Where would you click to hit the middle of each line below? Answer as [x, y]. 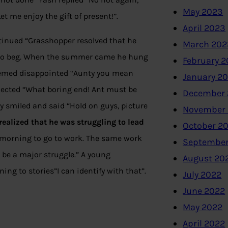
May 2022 [203, 207]
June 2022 [204, 191]
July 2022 [202, 175]
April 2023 [204, 28]
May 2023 [203, 12]
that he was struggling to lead [88, 122]
